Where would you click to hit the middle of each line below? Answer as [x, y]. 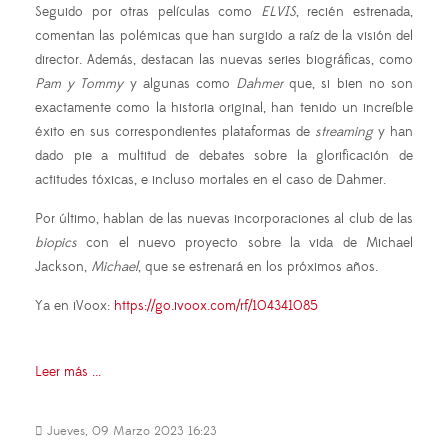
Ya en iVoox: [74, 306]
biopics [56, 243]
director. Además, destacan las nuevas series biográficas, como [224, 60]
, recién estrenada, [354, 12]
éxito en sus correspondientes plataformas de [175, 132]
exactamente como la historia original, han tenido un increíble [224, 108]
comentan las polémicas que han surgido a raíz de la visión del [224, 36]
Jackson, [63, 267]
